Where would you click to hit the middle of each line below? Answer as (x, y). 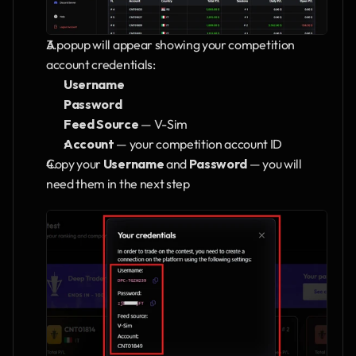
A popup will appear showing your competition (170, 45)
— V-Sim (163, 124)
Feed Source (101, 124)
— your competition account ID (198, 144)
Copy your (75, 164)
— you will (275, 164)
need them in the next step (118, 184)
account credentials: (101, 65)
